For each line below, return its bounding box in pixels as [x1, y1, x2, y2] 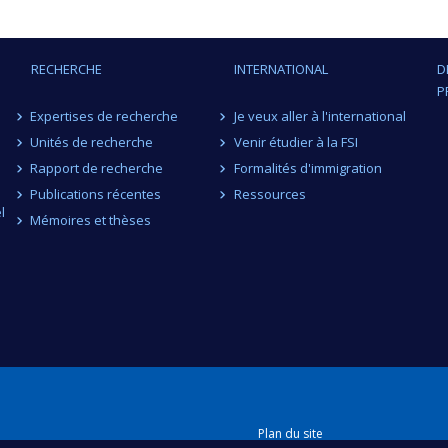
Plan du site [258, 424, 324, 442]
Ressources [233, 185, 306, 203]
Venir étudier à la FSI [233, 133, 358, 151]
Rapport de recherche [30, 159, 164, 177]
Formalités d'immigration [233, 159, 382, 177]
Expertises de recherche [30, 107, 179, 125]
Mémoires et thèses [30, 211, 152, 229]
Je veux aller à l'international [233, 107, 406, 125]
